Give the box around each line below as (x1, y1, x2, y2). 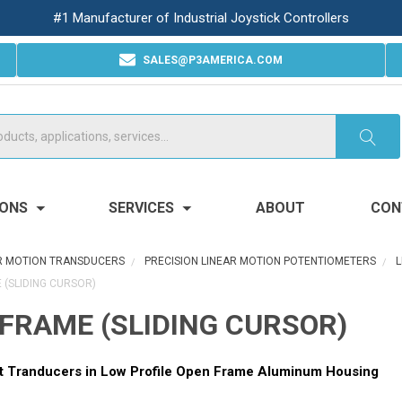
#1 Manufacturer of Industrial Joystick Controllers (53, 10, 349, 26)
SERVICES (109, 198, 179, 216)
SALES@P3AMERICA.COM (142, 54, 283, 66)
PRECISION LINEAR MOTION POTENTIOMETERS (144, 254, 376, 267)
